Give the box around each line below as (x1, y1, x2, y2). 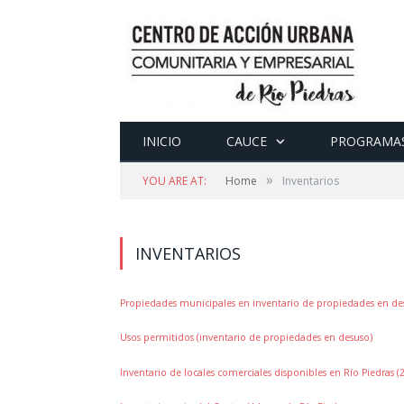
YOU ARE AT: (142, 173, 207, 188)
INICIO (142, 133, 181, 150)
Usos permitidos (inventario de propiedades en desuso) (120, 331, 372, 344)
